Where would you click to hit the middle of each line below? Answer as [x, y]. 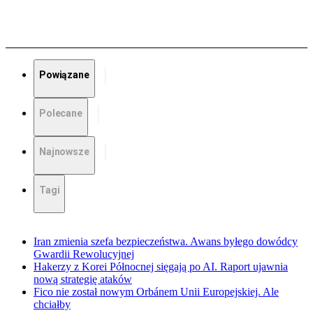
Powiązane [64, 75]
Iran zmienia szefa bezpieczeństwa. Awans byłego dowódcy [166, 242]
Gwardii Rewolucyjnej [84, 254]
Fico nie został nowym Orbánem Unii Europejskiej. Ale [156, 292]
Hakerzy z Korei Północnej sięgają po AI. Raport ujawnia [161, 267]
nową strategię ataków [83, 279]
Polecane [61, 114]
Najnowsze [64, 152]
